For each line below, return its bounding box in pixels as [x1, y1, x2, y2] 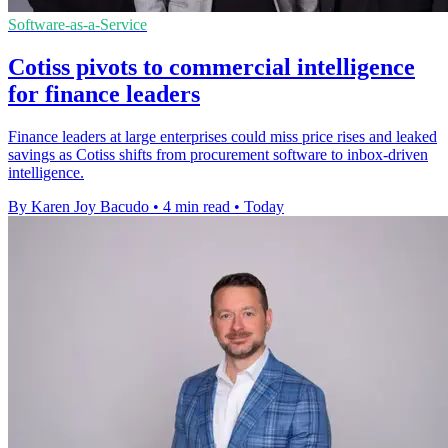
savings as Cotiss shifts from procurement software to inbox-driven [8, 145, 428, 163]
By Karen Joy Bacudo [8, 197, 149, 215]
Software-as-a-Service [8, 16, 147, 34]
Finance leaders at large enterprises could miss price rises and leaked [8, 127, 437, 145]
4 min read [163, 197, 230, 215]
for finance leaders [8, 80, 200, 107]
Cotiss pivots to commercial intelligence [8, 53, 415, 80]
